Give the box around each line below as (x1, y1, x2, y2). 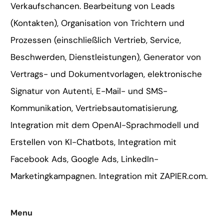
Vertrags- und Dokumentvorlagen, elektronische (10, 68, 202, 80)
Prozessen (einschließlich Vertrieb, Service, (10, 34, 181, 46)
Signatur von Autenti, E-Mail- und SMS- (10, 85, 168, 97)
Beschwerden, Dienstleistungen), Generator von (10, 51, 201, 63)
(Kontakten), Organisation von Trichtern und (10, 17, 185, 29)
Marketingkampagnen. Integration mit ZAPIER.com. (10, 170, 208, 182)
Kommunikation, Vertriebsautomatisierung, (10, 102, 178, 114)
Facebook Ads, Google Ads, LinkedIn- (10, 153, 159, 165)
